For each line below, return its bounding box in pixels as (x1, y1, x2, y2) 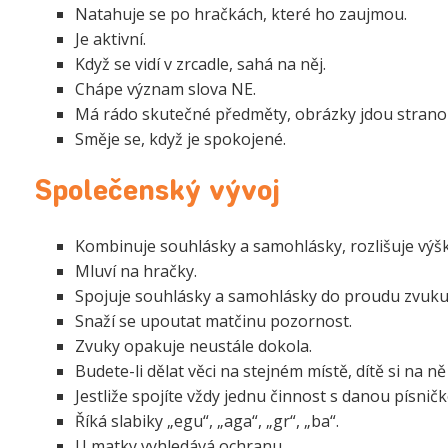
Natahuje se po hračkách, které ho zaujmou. (75, 2, 407, 25)
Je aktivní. (75, 27, 146, 50)
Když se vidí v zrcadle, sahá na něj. (75, 52, 326, 75)
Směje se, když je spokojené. (75, 127, 286, 150)
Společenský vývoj (35, 178, 280, 207)
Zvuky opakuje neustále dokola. (75, 334, 312, 357)
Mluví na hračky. (75, 259, 197, 282)
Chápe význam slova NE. (75, 77, 256, 100)
